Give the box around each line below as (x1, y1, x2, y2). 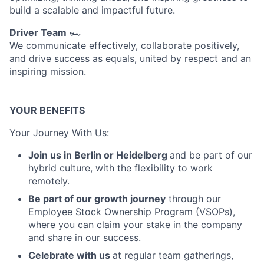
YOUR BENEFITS (9, 104, 85, 116)
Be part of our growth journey (28, 193, 166, 204)
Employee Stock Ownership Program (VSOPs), (28, 206, 235, 217)
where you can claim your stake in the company (28, 219, 242, 230)
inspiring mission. (9, 65, 86, 77)
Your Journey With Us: (9, 127, 109, 138)
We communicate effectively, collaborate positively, (9, 39, 239, 51)
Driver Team (9, 27, 67, 38)
